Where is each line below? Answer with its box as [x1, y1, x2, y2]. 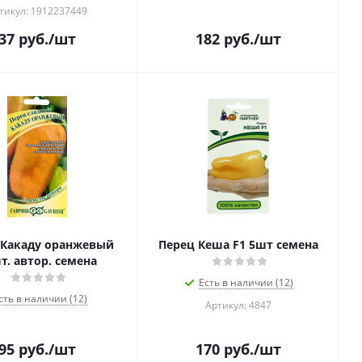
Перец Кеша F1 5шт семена [158, 237, 318, 252]
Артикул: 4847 [204, 298, 271, 312]
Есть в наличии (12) [199, 276, 293, 289]
